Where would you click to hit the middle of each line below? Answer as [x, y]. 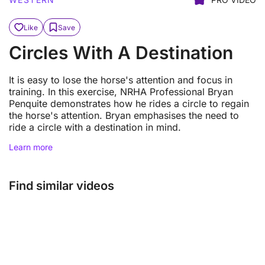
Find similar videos [62, 186]
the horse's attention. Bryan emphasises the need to [124, 116]
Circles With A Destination [121, 53]
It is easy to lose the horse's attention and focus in [121, 80]
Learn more [31, 147]
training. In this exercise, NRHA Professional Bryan [121, 92]
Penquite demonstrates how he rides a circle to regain [129, 104]
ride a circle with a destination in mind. [95, 127]
